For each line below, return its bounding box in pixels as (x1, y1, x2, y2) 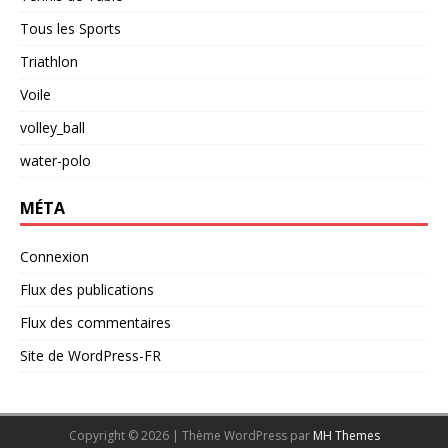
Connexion (20, 246, 89, 266)
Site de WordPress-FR (20, 345, 161, 365)
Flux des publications (20, 279, 154, 299)
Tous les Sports (20, 18, 121, 38)
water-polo (20, 150, 91, 170)
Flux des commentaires (20, 312, 171, 332)
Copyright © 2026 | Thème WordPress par (68, 426, 313, 444)
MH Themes (312, 426, 380, 444)
